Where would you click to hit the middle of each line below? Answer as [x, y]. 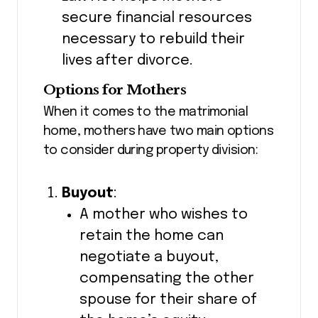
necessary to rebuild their [153, 40]
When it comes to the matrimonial [146, 112]
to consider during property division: [151, 150]
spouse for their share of [169, 300]
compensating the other [167, 278]
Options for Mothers [115, 90]
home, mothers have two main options [159, 131]
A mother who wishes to [164, 214]
